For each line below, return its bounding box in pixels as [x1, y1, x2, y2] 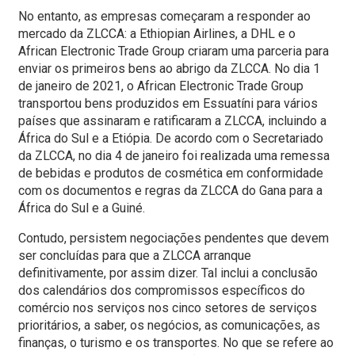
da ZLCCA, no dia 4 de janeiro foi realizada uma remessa [18, 148, 330, 164]
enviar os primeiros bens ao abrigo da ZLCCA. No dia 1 [18, 61, 320, 77]
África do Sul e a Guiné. [18, 200, 145, 216]
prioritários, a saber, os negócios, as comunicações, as [18, 318, 320, 334]
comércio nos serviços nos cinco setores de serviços [18, 300, 317, 316]
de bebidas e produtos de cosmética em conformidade [18, 166, 323, 181]
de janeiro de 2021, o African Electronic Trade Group [18, 78, 303, 94]
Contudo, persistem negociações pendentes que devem [18, 231, 329, 246]
